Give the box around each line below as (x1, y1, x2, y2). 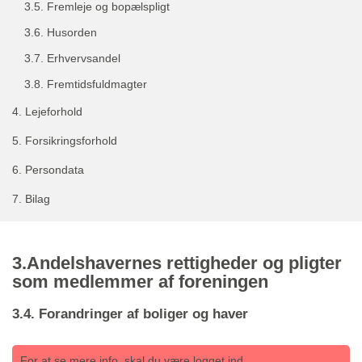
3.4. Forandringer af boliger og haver (12, 306, 248, 322)
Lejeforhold (25, 105, 82, 118)
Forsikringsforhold (25, 134, 117, 147)
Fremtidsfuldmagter (47, 78, 147, 90)
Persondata (25, 163, 84, 176)
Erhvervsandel (47, 52, 120, 65)
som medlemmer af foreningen (12, 271, 268, 292)
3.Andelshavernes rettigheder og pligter (12, 253, 342, 273)
